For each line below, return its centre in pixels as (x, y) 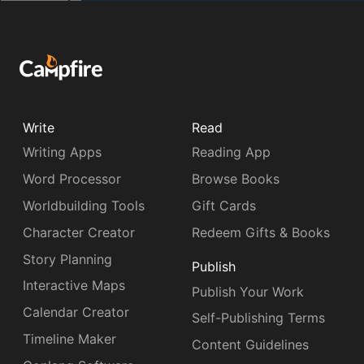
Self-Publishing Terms (258, 318)
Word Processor (72, 179)
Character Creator (79, 232)
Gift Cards (224, 206)
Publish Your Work (248, 291)
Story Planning (67, 259)
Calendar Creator (76, 312)
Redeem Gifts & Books (261, 232)
